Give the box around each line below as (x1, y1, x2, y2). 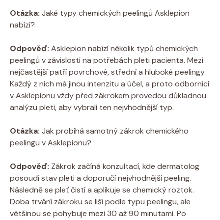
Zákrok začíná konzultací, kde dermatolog (49, 161, 199, 171)
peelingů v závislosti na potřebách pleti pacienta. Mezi (10, 55, 203, 65)
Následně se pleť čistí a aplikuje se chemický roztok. (10, 184, 194, 195)
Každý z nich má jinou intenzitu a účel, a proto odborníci (10, 78, 209, 89)
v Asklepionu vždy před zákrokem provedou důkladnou (10, 90, 206, 101)
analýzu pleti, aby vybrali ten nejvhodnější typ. (10, 102, 174, 112)
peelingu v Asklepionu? (10, 137, 91, 148)
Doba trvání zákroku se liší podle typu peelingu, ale (10, 196, 191, 207)
